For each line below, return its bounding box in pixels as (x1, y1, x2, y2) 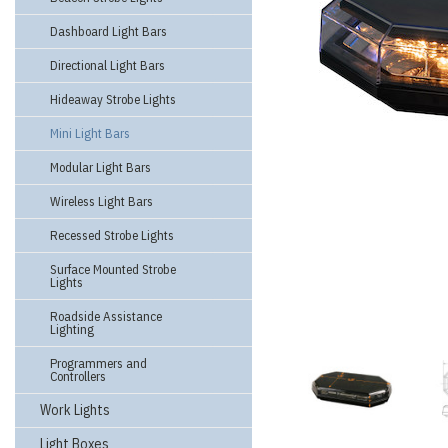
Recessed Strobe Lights (50, 227, 174, 244)
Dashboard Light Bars (50, 23, 167, 40)
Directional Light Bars (50, 57, 165, 74)
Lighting (50, 321, 94, 338)
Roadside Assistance (50, 308, 162, 325)
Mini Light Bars (50, 125, 130, 142)
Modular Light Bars (50, 159, 151, 176)
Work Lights (40, 401, 110, 419)
